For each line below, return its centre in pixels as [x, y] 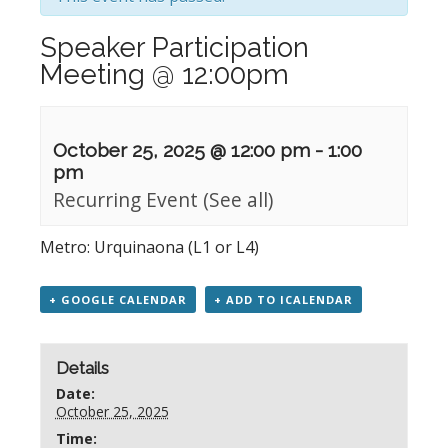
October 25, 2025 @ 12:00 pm [181, 150]
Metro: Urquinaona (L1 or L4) [149, 247]
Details [82, 367]
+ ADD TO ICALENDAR [283, 299]
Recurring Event [128, 199]
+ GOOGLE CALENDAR [118, 299]
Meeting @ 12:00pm [164, 74]
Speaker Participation [174, 47]
